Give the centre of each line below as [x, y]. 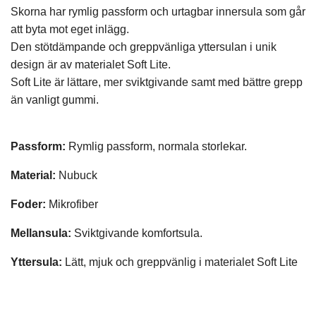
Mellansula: [41, 233]
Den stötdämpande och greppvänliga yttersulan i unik [144, 47]
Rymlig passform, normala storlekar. [156, 147]
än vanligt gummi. [55, 100]
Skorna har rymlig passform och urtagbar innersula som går [158, 12]
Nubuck [77, 176]
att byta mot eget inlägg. [71, 30]
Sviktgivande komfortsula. [137, 233]
